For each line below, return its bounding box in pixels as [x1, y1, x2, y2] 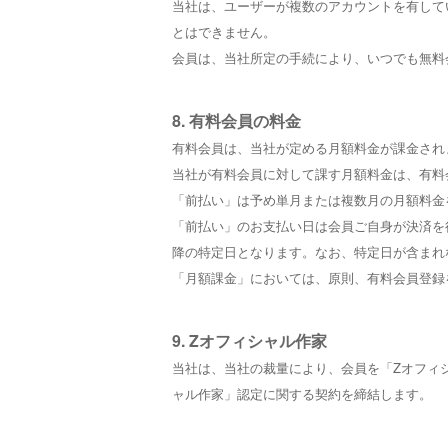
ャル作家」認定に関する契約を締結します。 [172, 384, 432, 403]
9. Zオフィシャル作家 [172, 329, 327, 352]
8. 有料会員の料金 [172, 109, 301, 132]
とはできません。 [172, 22, 276, 41]
